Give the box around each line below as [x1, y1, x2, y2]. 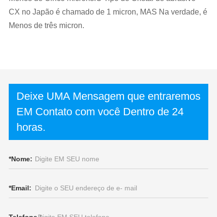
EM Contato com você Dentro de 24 [16, 106, 184, 118]
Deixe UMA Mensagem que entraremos [16, 90, 201, 102]
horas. [16, 121, 46, 133]
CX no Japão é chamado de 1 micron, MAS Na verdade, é [8, 8, 207, 16]
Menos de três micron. [8, 21, 84, 30]
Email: [11, 184, 31, 192]
